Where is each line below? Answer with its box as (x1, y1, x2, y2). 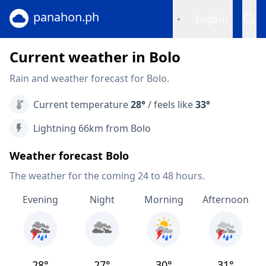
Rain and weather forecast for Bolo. (9, 72, 169, 85)
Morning (144, 193, 183, 206)
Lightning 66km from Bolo (33, 122, 151, 135)
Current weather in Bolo (9, 47, 180, 66)
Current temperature (33, 98, 131, 111)
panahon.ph (33, 9, 99, 25)
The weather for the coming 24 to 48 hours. (9, 169, 205, 182)
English (195, 12, 228, 26)
